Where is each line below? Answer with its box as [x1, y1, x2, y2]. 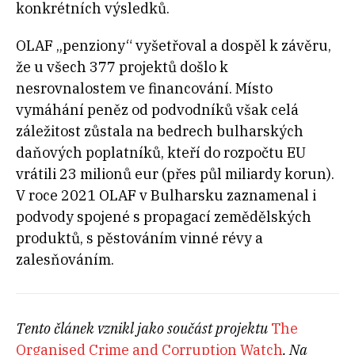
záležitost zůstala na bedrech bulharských [16, 121, 303, 140]
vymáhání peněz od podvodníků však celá [16, 100, 299, 119]
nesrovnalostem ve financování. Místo [16, 78, 273, 97]
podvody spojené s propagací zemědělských [16, 207, 311, 226]
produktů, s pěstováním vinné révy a [16, 228, 263, 247]
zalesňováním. [16, 250, 114, 269]
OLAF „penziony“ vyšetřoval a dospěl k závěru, [16, 36, 331, 55]
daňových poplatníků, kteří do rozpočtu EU [16, 143, 306, 162]
